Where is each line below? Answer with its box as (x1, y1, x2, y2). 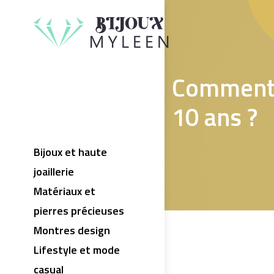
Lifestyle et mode (34, 242, 120, 258)
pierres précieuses (34, 202, 124, 219)
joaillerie (34, 163, 74, 180)
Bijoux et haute (34, 144, 107, 160)
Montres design (34, 222, 110, 239)
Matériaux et (34, 183, 95, 199)
